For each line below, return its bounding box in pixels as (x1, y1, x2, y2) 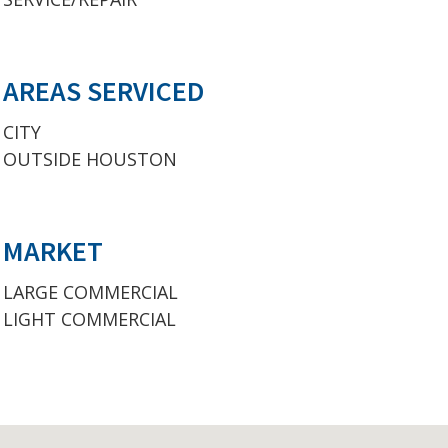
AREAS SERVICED (3, 73, 204, 109)
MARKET (3, 233, 103, 269)
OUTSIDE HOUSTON (3, 147, 177, 171)
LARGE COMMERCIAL (3, 280, 178, 304)
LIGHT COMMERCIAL (3, 307, 176, 331)
